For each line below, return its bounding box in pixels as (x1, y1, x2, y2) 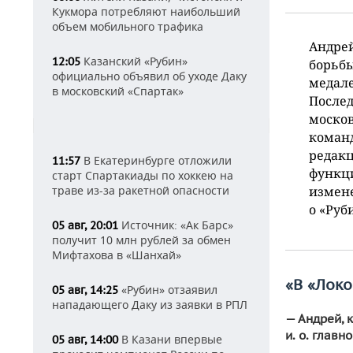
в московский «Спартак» (52, 84, 184, 98)
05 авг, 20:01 (52, 218, 118, 232)
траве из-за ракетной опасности (52, 183, 229, 198)
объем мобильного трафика (52, 19, 203, 34)
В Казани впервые (118, 332, 222, 347)
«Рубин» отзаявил (118, 282, 217, 297)
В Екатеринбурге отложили (80, 153, 232, 168)
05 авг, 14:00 (52, 333, 118, 347)
